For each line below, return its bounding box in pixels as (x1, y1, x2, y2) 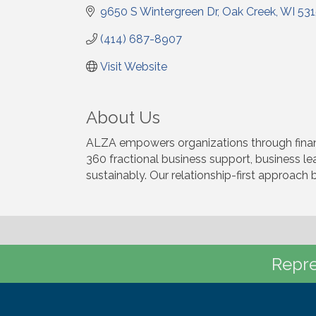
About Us (86, 107, 160, 128)
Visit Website (100, 59, 167, 73)
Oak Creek (222, 4, 276, 18)
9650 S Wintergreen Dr (100, 4, 217, 18)
